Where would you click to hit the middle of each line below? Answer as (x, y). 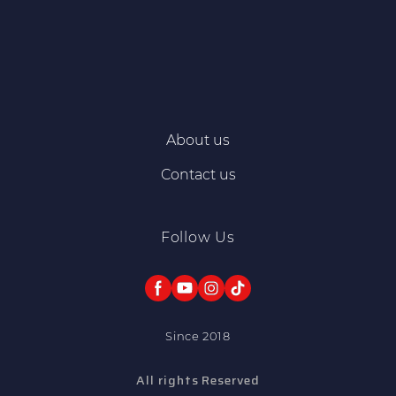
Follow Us (198, 237)
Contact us (198, 174)
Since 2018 (198, 335)
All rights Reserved (198, 380)
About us (198, 140)
